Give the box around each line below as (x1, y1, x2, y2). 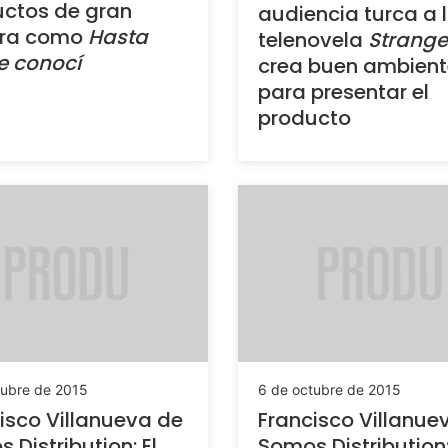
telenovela (258, 26, 368, 54)
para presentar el (258, 78, 429, 106)
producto (258, 104, 351, 132)
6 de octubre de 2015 (258, 381, 401, 399)
